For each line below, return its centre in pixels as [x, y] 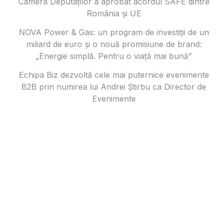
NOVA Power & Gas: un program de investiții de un [114, 32]
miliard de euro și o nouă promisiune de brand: [114, 44]
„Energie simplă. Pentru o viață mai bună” [114, 56]
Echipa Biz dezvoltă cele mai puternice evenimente [114, 75]
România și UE [114, 14]
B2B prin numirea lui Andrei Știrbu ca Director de [114, 87]
